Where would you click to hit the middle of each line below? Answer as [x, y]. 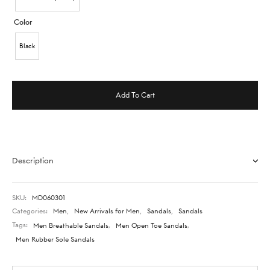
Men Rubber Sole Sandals [55, 239]
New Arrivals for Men [107, 211]
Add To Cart [135, 95]
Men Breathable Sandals [71, 225]
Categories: [31, 211]
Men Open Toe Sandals [152, 225]
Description [33, 160]
